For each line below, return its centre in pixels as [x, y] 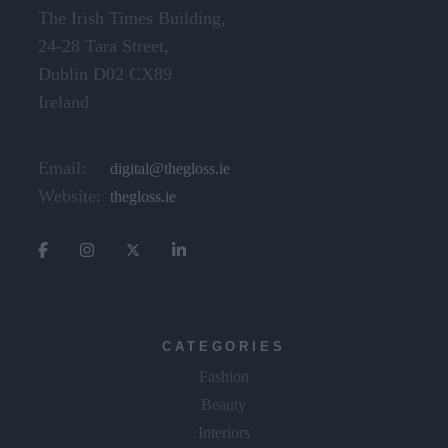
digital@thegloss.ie [170, 169]
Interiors [223, 432]
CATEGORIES [223, 346]
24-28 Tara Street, [104, 46]
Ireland [64, 102]
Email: [62, 168]
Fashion [223, 376]
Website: [70, 196]
